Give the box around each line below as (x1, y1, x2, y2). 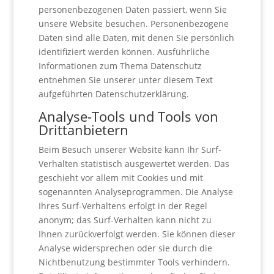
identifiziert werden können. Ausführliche (38, 46, 210, 57)
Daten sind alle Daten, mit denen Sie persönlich (38, 32, 234, 43)
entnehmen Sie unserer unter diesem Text (38, 74, 213, 86)
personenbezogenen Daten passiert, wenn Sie (38, 4, 227, 15)
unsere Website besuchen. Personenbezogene (38, 18, 229, 29)
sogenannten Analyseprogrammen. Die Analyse (38, 186, 233, 198)
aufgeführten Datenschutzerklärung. (38, 88, 189, 100)
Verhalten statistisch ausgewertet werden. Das (38, 158, 229, 169)
